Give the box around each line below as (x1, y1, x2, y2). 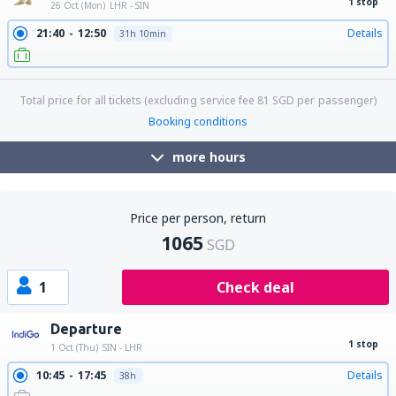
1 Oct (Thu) (50, 341, 98, 354)
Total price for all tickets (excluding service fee (19, 93, 258, 108)
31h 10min (118, 27, 166, 40)
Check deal (216, 278, 294, 297)
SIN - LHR (103, 341, 142, 354)
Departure (50, 321, 122, 337)
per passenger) (294, 93, 377, 108)
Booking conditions (148, 114, 247, 129)
